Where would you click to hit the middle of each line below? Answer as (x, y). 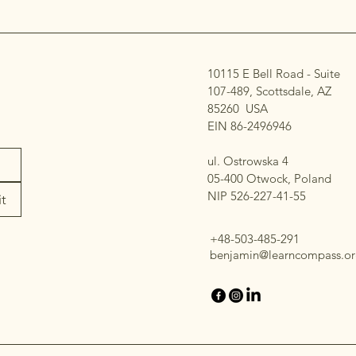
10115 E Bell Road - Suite (273, 74)
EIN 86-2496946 (249, 126)
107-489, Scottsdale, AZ (269, 91)
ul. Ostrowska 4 (248, 161)
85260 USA (237, 108)
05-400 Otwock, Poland (269, 178)
